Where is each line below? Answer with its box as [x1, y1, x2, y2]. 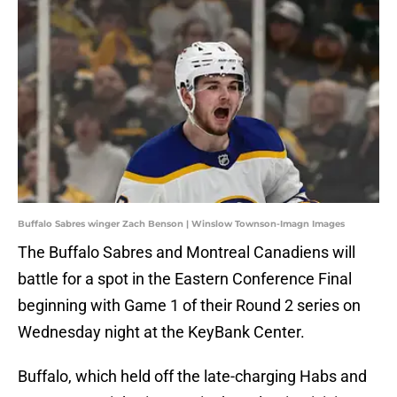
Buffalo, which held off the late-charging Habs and [18, 367, 367, 386]
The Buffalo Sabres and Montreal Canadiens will [18, 243, 355, 262]
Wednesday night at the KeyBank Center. [18, 323, 305, 342]
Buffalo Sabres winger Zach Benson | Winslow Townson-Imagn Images [18, 218, 345, 230]
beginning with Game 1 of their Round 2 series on [18, 296, 361, 315]
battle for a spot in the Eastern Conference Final [18, 269, 352, 289]
